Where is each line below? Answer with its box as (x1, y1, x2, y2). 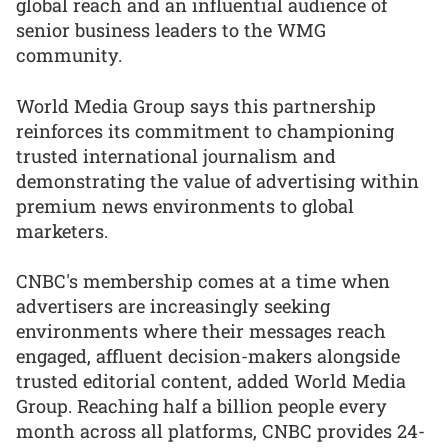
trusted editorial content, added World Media (16, 369, 406, 394)
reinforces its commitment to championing (16, 118, 394, 143)
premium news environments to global (16, 193, 354, 218)
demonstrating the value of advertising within (16, 168, 419, 193)
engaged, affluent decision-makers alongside (16, 344, 400, 369)
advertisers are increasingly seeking (16, 294, 330, 319)
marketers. (16, 218, 108, 243)
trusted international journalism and (16, 143, 336, 168)
